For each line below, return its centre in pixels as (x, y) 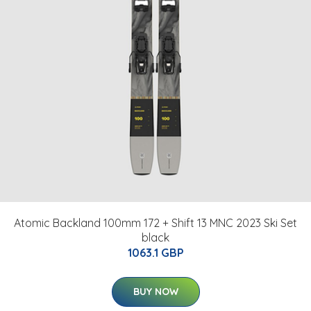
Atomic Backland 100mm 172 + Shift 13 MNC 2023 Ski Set (155, 223)
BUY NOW (155, 292)
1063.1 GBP (155, 253)
